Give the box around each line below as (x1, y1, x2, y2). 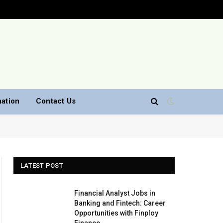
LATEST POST (20, 162, 63, 169)
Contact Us (35, 97, 76, 106)
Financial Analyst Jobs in (74, 189, 155, 197)
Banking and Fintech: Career (74, 199, 166, 207)
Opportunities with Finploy (74, 209, 158, 217)
